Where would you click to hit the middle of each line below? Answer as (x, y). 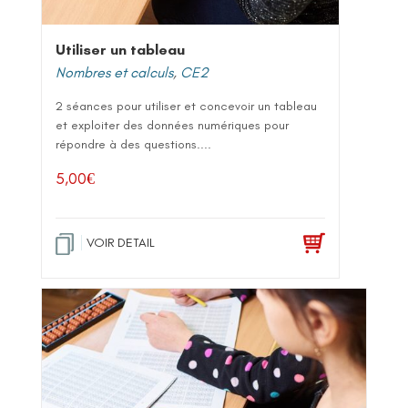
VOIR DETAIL (121, 242)
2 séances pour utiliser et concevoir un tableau (186, 106)
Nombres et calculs (114, 72)
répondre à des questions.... (133, 144)
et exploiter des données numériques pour (172, 125)
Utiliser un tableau (120, 49)
